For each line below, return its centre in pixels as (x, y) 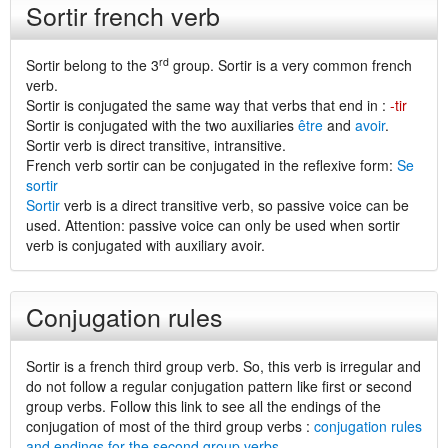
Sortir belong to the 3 (92, 65)
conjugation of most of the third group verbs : (170, 426)
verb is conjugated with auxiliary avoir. (145, 245)
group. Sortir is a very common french (290, 65)
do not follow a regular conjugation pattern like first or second (219, 386)
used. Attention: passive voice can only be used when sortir (213, 225)
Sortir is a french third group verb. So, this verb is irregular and (223, 366)
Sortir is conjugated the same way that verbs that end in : (208, 105)
